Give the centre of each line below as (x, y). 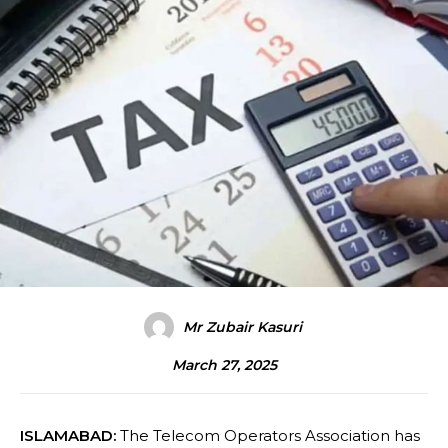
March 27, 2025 (224, 364)
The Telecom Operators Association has (268, 435)
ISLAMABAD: (68, 435)
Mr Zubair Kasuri (242, 327)
